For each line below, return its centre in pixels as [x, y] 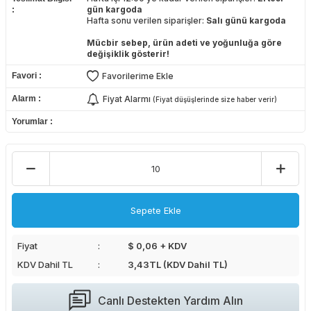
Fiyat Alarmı [127, 99]
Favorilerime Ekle [137, 76]
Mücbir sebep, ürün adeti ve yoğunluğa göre [184, 43]
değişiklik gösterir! [128, 54]
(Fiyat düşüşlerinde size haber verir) [215, 100]
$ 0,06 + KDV [158, 246]
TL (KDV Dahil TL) [189, 265]
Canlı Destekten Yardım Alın [170, 300]
